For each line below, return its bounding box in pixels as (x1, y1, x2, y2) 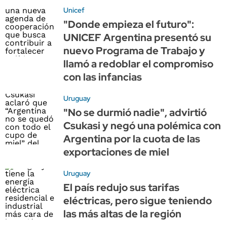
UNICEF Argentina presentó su (63, 30, 211, 44)
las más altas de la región (63, 207, 181, 220)
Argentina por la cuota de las (63, 132, 200, 145)
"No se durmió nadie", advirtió (63, 105, 207, 119)
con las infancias (63, 70, 142, 84)
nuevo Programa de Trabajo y (63, 44, 205, 57)
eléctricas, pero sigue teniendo (63, 194, 212, 207)
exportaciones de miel (63, 145, 169, 159)
